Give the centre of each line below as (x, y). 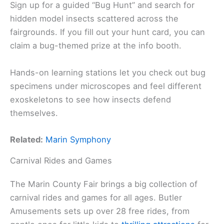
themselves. (34, 113)
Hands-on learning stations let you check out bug (108, 72)
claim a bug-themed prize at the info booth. (96, 46)
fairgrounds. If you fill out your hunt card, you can (107, 32)
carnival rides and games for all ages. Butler (96, 197)
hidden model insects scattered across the (94, 19)
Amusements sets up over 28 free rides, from (100, 211)
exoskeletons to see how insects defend (90, 99)
